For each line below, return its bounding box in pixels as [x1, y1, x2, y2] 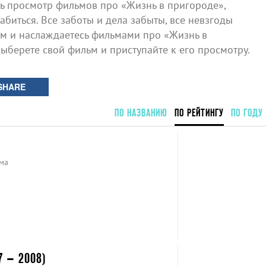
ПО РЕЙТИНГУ [174, 107, 224, 118]
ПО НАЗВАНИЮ [114, 107, 167, 118]
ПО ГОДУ [230, 107, 263, 118]
